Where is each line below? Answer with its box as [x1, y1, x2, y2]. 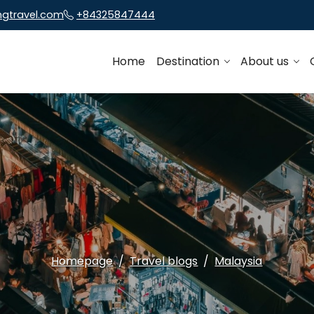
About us [240, 53, 292, 70]
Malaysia [214, 252, 263, 269]
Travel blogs [130, 252, 198, 269]
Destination [156, 53, 222, 70]
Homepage [51, 252, 114, 269]
